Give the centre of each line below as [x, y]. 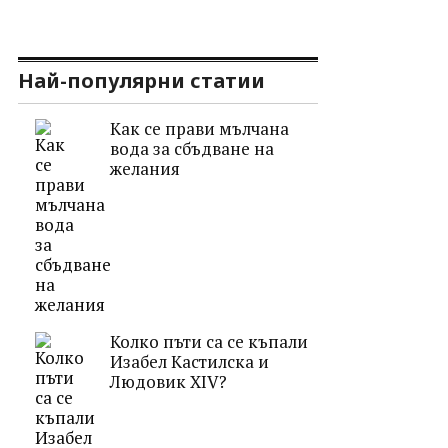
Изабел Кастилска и [189, 361]
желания [144, 168]
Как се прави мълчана [199, 128]
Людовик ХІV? [168, 381]
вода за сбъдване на [191, 148]
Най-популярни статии [141, 80]
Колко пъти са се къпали [208, 341]
